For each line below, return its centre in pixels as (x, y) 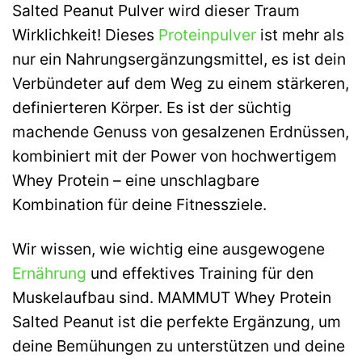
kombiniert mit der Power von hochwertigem (175, 156)
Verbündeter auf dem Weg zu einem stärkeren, (181, 84)
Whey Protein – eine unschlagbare (136, 181)
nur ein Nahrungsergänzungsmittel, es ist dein (179, 59)
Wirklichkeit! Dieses (85, 35)
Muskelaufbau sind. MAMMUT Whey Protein (172, 298)
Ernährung (49, 274)
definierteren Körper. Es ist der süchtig (152, 108)
